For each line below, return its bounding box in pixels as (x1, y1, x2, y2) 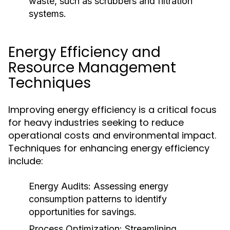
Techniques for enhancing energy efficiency (8, 142, 209, 155)
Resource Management (8, 57, 176, 78)
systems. (29, 8, 66, 19)
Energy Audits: (29, 181, 91, 191)
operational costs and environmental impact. (8, 129, 216, 142)
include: (8, 155, 43, 167)
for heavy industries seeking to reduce (8, 116, 184, 129)
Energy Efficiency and (8, 42, 161, 62)
